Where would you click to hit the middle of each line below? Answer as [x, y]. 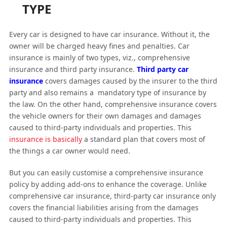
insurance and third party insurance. [73, 69]
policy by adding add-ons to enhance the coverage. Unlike [108, 184]
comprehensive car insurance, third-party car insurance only [112, 196]
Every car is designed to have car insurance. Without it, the [109, 34]
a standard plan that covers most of [143, 139]
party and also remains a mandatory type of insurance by [107, 93]
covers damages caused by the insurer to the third [130, 81]
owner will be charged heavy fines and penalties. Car [99, 46]
